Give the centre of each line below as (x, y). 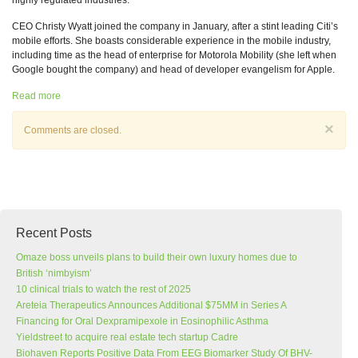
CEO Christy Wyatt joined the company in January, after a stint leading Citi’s (175, 26)
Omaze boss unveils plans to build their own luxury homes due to (157, 257)
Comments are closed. (73, 130)
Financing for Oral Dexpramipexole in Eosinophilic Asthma (142, 321)
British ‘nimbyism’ (54, 273)
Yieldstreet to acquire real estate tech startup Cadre (127, 337)
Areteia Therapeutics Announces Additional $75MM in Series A (151, 305)
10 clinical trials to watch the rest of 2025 (103, 289)
